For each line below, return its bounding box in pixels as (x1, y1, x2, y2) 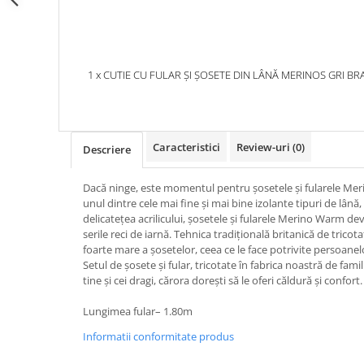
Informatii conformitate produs (83, 329, 234, 344)
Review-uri (236, 140, 292, 155)
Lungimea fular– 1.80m (83, 304, 193, 319)
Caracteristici (153, 140, 220, 155)
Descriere (83, 142, 131, 158)
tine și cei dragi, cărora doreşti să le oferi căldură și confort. (83, 273, 362, 288)
